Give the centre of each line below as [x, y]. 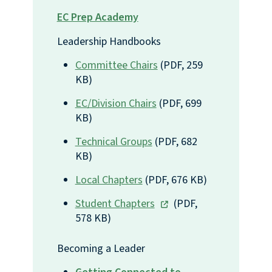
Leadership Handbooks [110, 42]
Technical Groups [114, 142]
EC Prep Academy [97, 18]
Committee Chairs [116, 66]
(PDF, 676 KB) [175, 180]
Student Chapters [115, 204]
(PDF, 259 [180, 66]
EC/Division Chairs [116, 104]
